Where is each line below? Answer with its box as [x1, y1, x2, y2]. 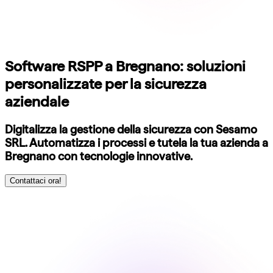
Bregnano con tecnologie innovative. [5, 149, 193, 163]
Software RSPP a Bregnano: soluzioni [5, 57, 246, 75]
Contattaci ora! [10, 175, 62, 185]
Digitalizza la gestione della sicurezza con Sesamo [5, 122, 257, 136]
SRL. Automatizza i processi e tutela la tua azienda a [5, 135, 268, 149]
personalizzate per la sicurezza [5, 74, 207, 93]
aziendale [5, 92, 69, 110]
